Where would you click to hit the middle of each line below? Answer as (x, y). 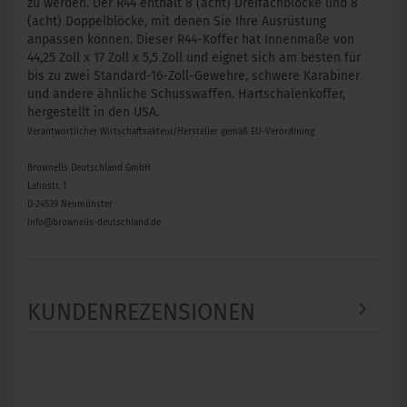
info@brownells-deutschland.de (94, 223)
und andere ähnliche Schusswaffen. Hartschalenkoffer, (186, 94)
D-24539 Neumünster (70, 204)
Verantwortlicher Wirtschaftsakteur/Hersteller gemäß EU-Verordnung (171, 132)
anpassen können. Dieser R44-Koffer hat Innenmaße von (191, 40)
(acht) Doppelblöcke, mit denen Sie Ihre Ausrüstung (177, 21)
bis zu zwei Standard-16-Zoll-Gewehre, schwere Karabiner (194, 76)
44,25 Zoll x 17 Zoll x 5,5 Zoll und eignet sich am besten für (194, 58)
